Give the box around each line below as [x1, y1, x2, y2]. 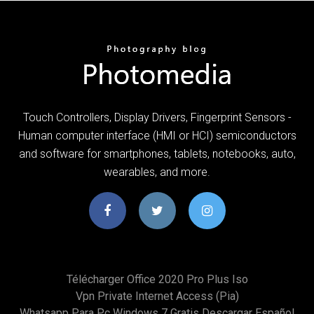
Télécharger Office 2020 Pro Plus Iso [66, 272, 248, 286]
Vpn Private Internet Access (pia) [75, 289, 239, 303]
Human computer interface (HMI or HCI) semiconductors [18, 128, 296, 142]
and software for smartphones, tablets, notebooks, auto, [18, 146, 296, 161]
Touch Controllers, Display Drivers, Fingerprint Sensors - [22, 110, 292, 124]
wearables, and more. [104, 165, 210, 179]
